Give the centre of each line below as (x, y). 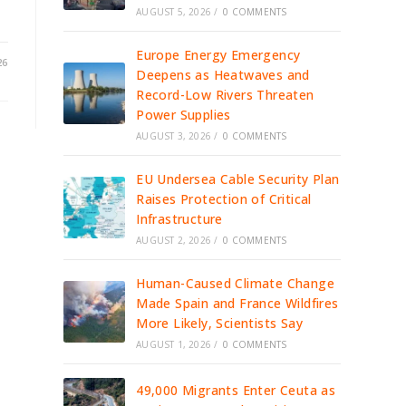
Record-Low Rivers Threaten (225, 95)
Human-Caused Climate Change (236, 283)
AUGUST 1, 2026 (174, 344)
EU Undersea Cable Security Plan (238, 179)
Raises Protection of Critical (224, 199)
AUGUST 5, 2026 (174, 12)
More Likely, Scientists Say (220, 323)
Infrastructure (179, 219)
